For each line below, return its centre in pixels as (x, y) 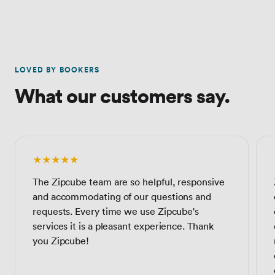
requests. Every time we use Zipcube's (116, 211)
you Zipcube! (61, 240)
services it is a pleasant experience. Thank (123, 226)
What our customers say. (122, 95)
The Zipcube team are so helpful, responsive (129, 181)
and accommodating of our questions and (122, 196)
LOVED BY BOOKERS (57, 69)
